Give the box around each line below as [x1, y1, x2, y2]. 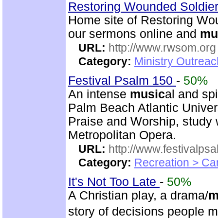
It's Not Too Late [68, 175, 160, 188]
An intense [68, 88, 130, 101]
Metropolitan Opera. [68, 128, 176, 142]
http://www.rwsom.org [109, 41, 216, 54]
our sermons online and [68, 27, 200, 40]
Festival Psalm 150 [68, 74, 176, 87]
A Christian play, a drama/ [68, 189, 208, 202]
